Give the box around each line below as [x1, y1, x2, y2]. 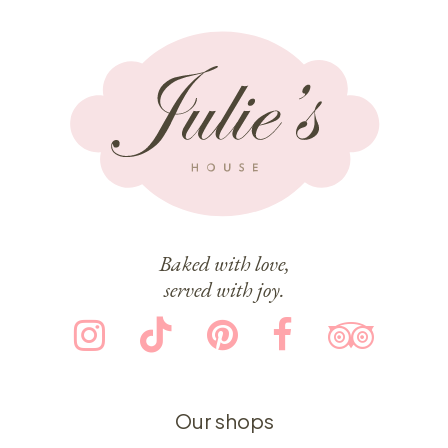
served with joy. [163, 274, 285, 303]
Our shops [174, 408, 274, 435]
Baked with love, [158, 248, 290, 277]
